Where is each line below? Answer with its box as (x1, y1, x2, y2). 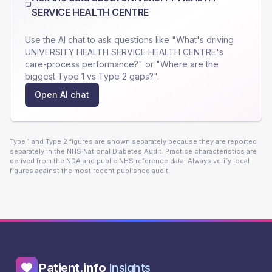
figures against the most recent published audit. (10, 166, 170, 175)
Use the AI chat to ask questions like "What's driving (25, 35, 234, 45)
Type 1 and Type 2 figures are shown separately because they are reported (10, 137, 257, 146)
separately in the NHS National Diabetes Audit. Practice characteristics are (10, 147, 257, 155)
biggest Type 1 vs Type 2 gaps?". (25, 71, 159, 81)
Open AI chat (35, 89, 89, 100)
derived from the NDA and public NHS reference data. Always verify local (10, 157, 250, 165)
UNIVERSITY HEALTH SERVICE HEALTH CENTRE (25, 47, 216, 57)
